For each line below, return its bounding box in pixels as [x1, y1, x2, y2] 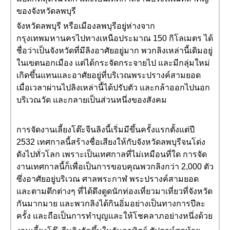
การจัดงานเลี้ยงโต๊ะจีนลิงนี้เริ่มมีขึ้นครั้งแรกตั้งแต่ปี [16, 125, 195, 134]
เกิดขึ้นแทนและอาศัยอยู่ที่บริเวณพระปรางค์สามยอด [16, 71, 201, 80]
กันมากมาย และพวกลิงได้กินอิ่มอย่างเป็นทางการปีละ [16, 199, 205, 208]
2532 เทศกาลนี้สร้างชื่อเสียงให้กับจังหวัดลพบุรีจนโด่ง [16, 138, 205, 146]
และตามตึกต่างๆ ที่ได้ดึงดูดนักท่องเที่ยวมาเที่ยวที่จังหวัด [16, 187, 213, 196]
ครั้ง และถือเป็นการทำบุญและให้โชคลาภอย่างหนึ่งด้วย [16, 212, 213, 220]
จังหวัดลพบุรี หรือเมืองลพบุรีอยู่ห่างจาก [16, 22, 155, 30]
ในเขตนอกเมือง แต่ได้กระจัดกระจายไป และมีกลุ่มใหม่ [16, 59, 210, 67]
